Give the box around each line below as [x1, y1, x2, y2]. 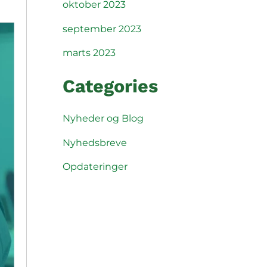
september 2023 [62, 23, 141, 35]
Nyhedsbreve [62, 136, 127, 148]
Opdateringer [62, 161, 128, 173]
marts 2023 [62, 47, 116, 59]
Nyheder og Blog [62, 113, 144, 125]
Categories [62, 75, 158, 97]
